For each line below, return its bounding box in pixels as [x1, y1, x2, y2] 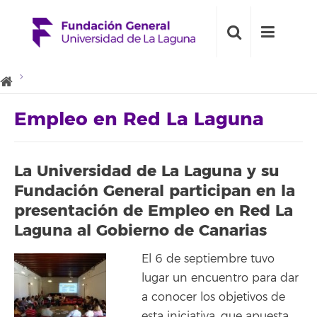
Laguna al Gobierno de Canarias [14, 220, 267, 241]
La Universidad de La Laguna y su [14, 161, 279, 181]
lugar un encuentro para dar [142, 271, 299, 285]
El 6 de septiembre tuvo [142, 252, 275, 266]
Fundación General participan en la [14, 180, 295, 201]
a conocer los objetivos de [142, 290, 285, 304]
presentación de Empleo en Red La [14, 200, 293, 221]
